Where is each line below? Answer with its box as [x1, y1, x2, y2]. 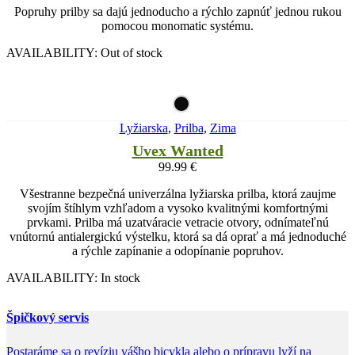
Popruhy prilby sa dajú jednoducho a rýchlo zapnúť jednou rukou [13, 4, 342, 18]
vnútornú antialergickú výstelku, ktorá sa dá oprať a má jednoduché [9, 229, 346, 243]
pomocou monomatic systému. [101, 18, 254, 32]
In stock [101, 270, 140, 284]
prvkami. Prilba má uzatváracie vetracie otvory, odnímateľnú [26, 215, 329, 229]
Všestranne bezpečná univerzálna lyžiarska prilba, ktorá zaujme [19, 186, 336, 200]
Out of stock [101, 45, 162, 59]
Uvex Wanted [132, 141, 223, 159]
